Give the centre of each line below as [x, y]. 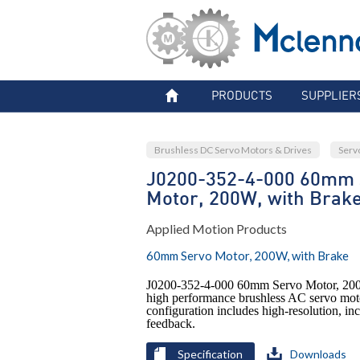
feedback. [171, 323]
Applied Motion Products [217, 229]
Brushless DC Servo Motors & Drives [233, 150]
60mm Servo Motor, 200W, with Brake [247, 256]
